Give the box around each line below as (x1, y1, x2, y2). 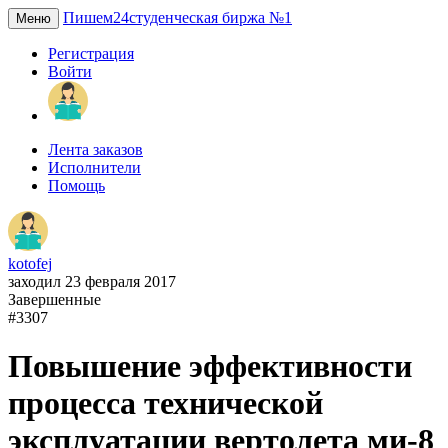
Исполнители (48, 159, 141, 176)
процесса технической (8, 385, 323, 422)
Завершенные (8, 291, 101, 308)
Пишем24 (63, 9, 129, 26)
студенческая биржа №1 (129, 9, 292, 26)
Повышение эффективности (8, 348, 412, 385)
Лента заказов (48, 141, 143, 158)
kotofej (8, 255, 52, 272)
